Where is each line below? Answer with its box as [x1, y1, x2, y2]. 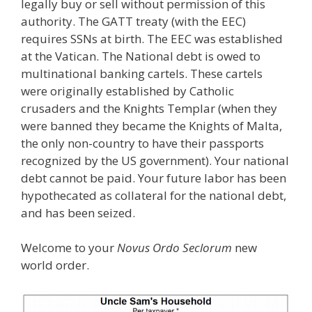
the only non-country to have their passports [21, 134, 264, 151]
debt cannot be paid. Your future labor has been [21, 169, 286, 186]
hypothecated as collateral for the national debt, [21, 187, 286, 203]
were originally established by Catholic [21, 82, 234, 99]
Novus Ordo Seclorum [117, 239, 232, 256]
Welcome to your [21, 239, 117, 256]
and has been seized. [21, 204, 135, 221]
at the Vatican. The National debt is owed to [21, 47, 260, 64]
